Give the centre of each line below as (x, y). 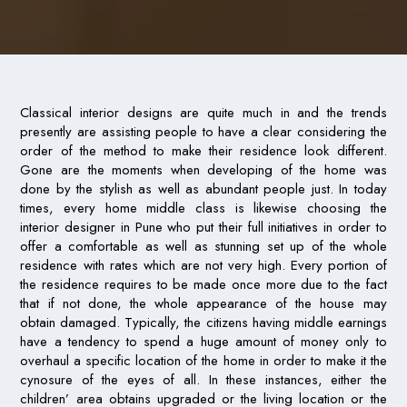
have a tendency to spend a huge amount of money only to (203, 342)
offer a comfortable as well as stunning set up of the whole (203, 247)
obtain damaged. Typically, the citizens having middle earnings (203, 323)
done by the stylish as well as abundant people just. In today (203, 189)
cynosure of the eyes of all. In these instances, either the (203, 380)
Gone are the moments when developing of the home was (203, 170)
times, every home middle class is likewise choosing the (203, 208)
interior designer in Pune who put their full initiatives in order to (203, 228)
